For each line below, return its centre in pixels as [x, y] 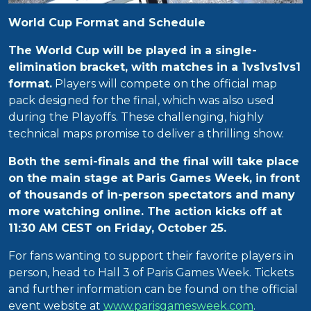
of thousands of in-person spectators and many [152, 195]
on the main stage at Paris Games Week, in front [154, 178]
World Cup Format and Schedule [107, 23]
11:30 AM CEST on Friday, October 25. [117, 228]
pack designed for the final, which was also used [141, 101]
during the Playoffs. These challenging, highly [136, 117]
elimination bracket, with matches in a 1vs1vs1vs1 [154, 67]
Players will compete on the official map [165, 84]
